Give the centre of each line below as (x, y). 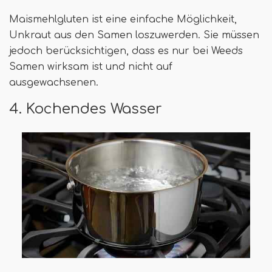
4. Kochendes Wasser (86, 108)
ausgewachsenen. (54, 82)
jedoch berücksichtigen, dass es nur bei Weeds (126, 51)
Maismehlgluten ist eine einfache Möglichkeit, (123, 19)
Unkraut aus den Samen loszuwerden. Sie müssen (134, 35)
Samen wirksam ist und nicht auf (91, 66)
